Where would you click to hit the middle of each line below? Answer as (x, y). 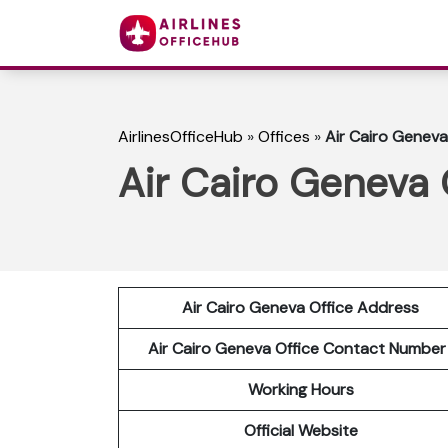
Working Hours (300, 389)
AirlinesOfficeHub (180, 137)
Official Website (300, 430)
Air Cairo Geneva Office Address (300, 307)
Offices (284, 137)
